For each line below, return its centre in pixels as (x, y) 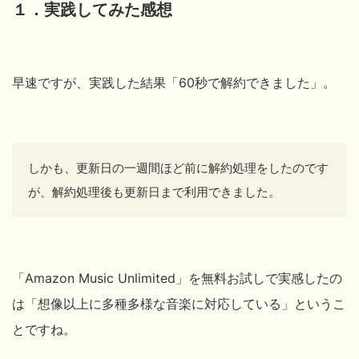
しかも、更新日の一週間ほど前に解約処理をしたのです (178, 168)
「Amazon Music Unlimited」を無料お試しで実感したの (177, 278)
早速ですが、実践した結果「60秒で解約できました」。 (174, 83)
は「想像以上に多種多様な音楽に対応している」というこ (179, 304)
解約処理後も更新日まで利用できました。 (166, 192)
